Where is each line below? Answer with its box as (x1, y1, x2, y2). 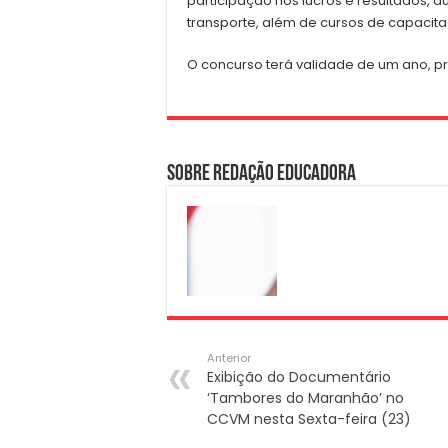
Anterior (207, 350, 251, 366)
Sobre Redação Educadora (167, 163, 356, 186)
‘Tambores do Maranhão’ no (207, 388, 404, 408)
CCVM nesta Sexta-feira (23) (207, 409, 411, 429)
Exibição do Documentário (207, 367, 391, 387)
